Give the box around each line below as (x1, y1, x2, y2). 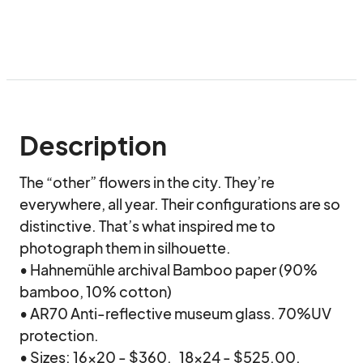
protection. (19, 326, 99, 344)
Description (19, 129, 167, 161)
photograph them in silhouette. (19, 238, 231, 257)
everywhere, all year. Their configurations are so (19, 194, 340, 213)
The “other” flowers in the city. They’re (19, 173, 275, 191)
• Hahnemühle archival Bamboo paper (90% (19, 260, 318, 279)
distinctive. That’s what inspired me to (19, 216, 275, 235)
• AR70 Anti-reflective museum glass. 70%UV (19, 304, 331, 322)
